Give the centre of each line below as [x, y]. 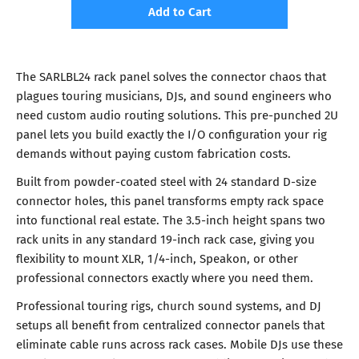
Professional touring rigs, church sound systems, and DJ [169, 306]
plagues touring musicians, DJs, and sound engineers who [174, 95]
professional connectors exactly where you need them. [165, 278]
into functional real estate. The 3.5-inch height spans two [171, 220]
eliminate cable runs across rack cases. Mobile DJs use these [179, 344]
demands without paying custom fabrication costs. [153, 153]
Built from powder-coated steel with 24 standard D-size [166, 182]
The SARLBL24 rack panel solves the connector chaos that [171, 76]
